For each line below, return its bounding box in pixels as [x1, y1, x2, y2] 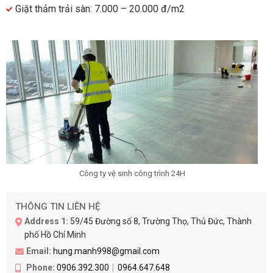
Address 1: [24, 216, 68, 227]
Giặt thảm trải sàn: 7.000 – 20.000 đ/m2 [15, 3, 185, 15]
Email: [26, 246, 53, 257]
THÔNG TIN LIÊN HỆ [15, 201, 100, 213]
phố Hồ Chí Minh [24, 230, 86, 240]
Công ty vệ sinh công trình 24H [79, 169, 185, 179]
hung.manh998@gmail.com [53, 246, 160, 257]
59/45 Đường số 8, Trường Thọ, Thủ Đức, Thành [68, 216, 252, 227]
